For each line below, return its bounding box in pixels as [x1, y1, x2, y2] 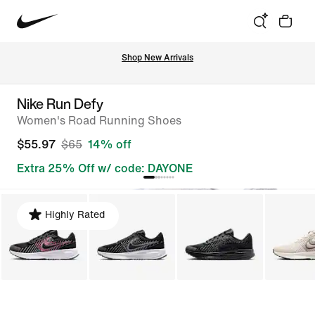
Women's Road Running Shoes [17, 115, 181, 127]
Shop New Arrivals [122, 53, 193, 63]
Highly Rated [45, 210, 105, 220]
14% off [88, 139, 131, 150]
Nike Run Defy [17, 94, 103, 114]
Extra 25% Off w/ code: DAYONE [17, 162, 193, 174]
